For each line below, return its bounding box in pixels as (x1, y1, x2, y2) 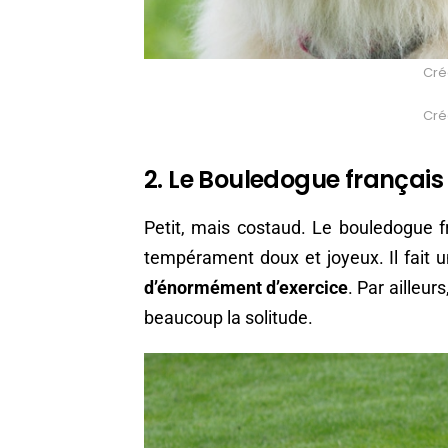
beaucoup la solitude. (144, 306, 313, 328)
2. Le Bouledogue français (144, 162, 443, 196)
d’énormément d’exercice (144, 276, 349, 298)
